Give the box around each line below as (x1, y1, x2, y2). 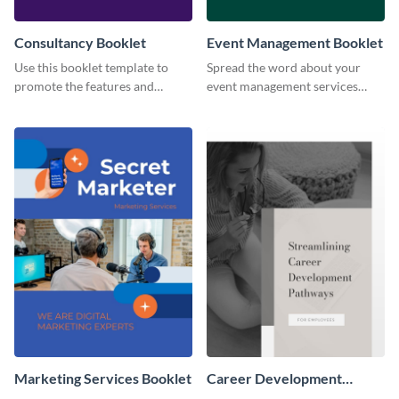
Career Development (207, 370, 342, 387)
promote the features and (14, 77, 154, 94)
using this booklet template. (207, 96, 358, 112)
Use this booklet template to (14, 59, 168, 75)
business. (14, 115, 64, 131)
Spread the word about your (207, 59, 361, 75)
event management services (207, 77, 358, 94)
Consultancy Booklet (14, 33, 146, 51)
